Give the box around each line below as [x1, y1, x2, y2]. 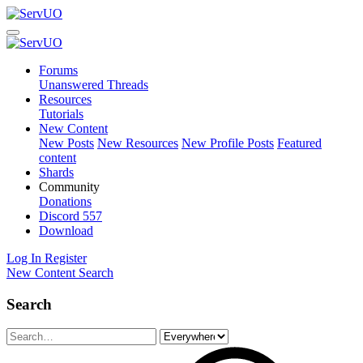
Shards [39, 165, 74, 179]
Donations [39, 194, 92, 208]
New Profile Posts [181, 136, 274, 150]
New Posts [39, 136, 94, 150]
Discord [39, 209, 83, 223]
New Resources [97, 136, 178, 150]
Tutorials [39, 107, 83, 121]
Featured [277, 136, 322, 150]
